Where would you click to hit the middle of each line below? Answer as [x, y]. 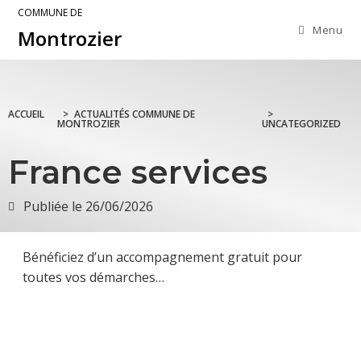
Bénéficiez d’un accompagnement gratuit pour [162, 257]
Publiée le [53, 207]
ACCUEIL [26, 114]
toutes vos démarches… [93, 278]
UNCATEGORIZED [302, 124]
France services [138, 172]
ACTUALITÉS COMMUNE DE [135, 114]
